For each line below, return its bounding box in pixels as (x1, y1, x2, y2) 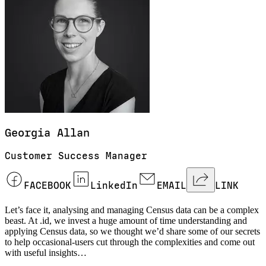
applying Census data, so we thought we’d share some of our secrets (5, 226, 260, 237)
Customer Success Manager (5, 150, 147, 162)
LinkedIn (90, 180, 138, 192)
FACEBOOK (24, 180, 71, 192)
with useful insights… (5, 248, 87, 258)
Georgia (5, 126, 50, 140)
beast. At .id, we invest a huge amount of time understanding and (5, 216, 247, 226)
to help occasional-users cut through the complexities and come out (5, 237, 255, 248)
